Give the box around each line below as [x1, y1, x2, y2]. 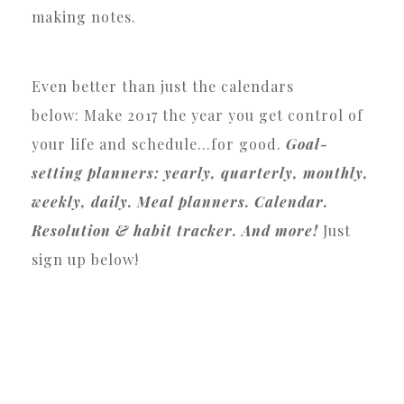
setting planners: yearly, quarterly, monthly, [32, 162, 369, 182]
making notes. [32, 6, 136, 26]
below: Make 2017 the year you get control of [32, 105, 363, 124]
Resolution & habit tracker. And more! [32, 220, 318, 240]
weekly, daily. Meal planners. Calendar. [32, 191, 328, 211]
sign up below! [32, 249, 139, 269]
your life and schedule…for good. [32, 133, 286, 153]
